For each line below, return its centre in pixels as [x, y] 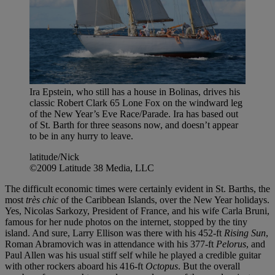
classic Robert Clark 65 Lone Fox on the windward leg [136, 103]
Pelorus [231, 244]
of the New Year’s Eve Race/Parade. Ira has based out [134, 114]
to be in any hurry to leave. [81, 136]
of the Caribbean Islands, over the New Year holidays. [164, 200]
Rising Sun [245, 233]
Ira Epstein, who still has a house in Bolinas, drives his [135, 92]
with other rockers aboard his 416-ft [75, 266]
